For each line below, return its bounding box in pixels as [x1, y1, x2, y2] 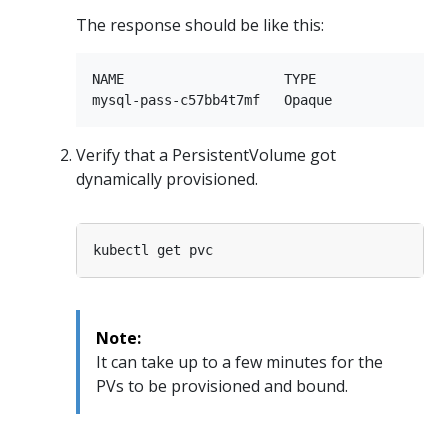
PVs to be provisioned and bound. [96, 375, 348, 398]
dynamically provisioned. [76, 168, 258, 191]
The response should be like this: [76, 14, 324, 37]
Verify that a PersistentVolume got [76, 144, 336, 167]
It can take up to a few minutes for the [96, 351, 383, 374]
